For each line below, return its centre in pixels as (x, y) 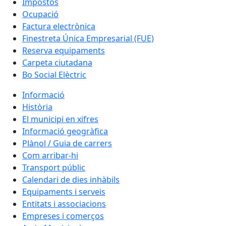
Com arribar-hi (50, 155)
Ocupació (40, 14)
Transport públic (54, 167)
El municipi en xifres (60, 119)
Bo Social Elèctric (54, 75)
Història (37, 107)
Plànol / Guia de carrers (67, 143)
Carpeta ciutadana (57, 63)
